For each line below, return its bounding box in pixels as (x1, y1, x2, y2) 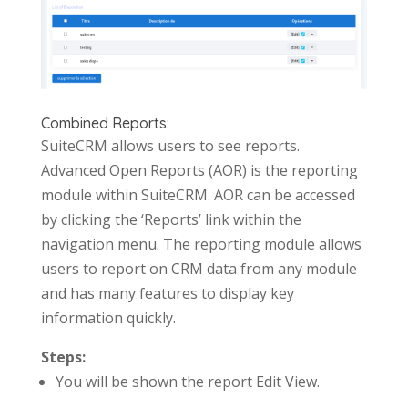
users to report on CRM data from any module (40, 259, 357, 280)
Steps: (40, 347, 86, 368)
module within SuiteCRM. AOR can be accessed (40, 185, 355, 206)
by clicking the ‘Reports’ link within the (40, 209, 301, 230)
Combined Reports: (40, 114, 169, 133)
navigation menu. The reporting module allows (40, 234, 362, 255)
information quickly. (40, 308, 176, 329)
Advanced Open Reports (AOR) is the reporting (40, 160, 358, 181)
